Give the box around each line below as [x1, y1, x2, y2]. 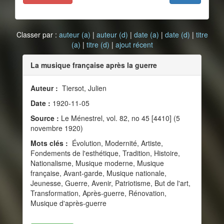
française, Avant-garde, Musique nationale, [30, 168, 166, 178]
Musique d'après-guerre [30, 198, 106, 208]
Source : [30, 113, 59, 123]
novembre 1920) [30, 123, 83, 133]
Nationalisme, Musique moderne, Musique [30, 158, 164, 168]
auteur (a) [58, 29, 90, 39]
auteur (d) [96, 29, 128, 39]
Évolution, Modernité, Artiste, [70, 138, 163, 148]
